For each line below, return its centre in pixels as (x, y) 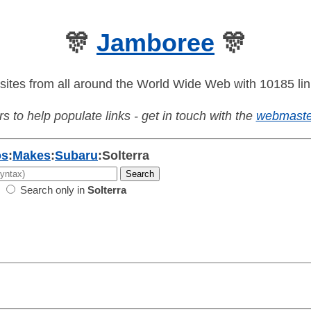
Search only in (52, 190)
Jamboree (155, 43)
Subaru (76, 156)
